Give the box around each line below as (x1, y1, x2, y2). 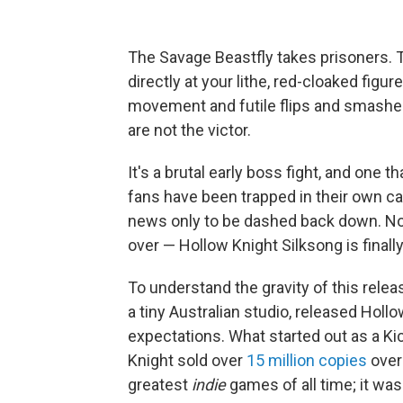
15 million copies (246, 351, 367, 371)
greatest (128, 375, 192, 395)
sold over (177, 351, 246, 371)
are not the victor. (128, 121, 251, 140)
